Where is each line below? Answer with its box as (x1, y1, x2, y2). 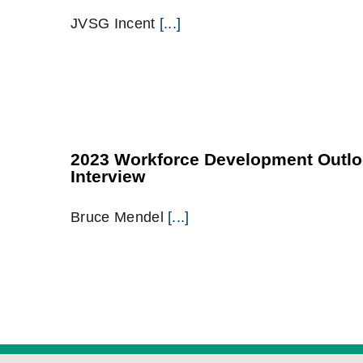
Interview (70, 167, 145, 186)
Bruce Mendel (70, 209, 169, 225)
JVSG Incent (70, 15, 160, 32)
